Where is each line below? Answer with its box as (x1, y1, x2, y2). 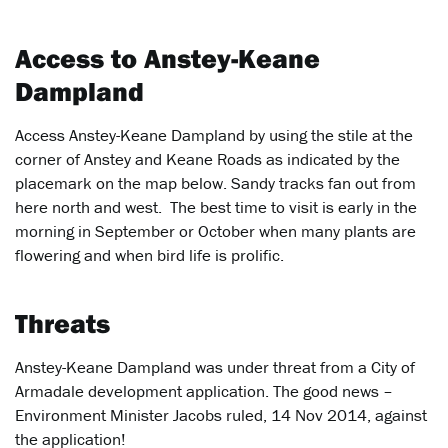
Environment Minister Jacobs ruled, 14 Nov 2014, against (15, 404, 427, 427)
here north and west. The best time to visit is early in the (15, 196, 417, 219)
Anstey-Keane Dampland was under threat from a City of (15, 356, 415, 379)
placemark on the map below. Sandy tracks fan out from (15, 172, 416, 195)
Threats (15, 306, 110, 341)
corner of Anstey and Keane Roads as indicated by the (15, 148, 400, 171)
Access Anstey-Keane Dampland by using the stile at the (15, 124, 413, 147)
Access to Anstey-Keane (15, 41, 320, 76)
